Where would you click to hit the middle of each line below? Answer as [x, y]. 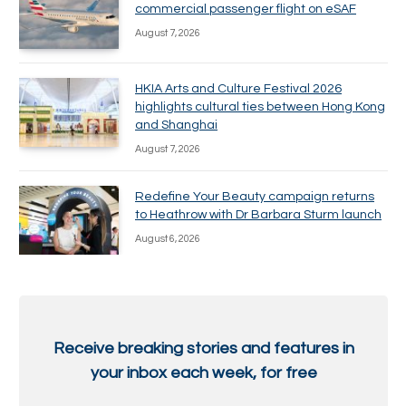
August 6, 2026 [168, 239]
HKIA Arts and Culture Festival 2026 [238, 89]
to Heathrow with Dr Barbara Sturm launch [258, 215]
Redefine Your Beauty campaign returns [255, 197]
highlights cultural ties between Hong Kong [260, 107]
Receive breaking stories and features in [203, 348]
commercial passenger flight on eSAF [246, 10]
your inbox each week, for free [203, 372]
